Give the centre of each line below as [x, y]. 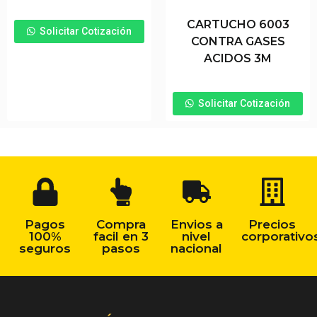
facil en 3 [121, 236]
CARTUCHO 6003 [238, 24]
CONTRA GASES [238, 41]
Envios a [196, 224]
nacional [196, 248]
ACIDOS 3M [238, 58]
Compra [121, 224]
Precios [272, 224]
